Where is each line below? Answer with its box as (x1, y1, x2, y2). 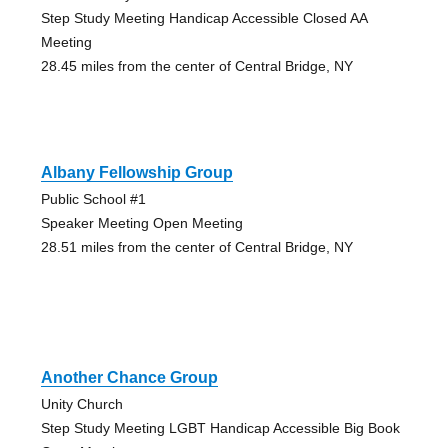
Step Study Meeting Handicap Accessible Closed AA (40, 9, 367, 26)
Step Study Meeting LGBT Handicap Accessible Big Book (40, 419, 400, 436)
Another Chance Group (40, 368, 218, 386)
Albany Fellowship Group (40, 163, 233, 181)
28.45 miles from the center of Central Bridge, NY (40, 57, 353, 74)
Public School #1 (40, 190, 146, 207)
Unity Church (40, 395, 123, 412)
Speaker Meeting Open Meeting (40, 214, 243, 231)
